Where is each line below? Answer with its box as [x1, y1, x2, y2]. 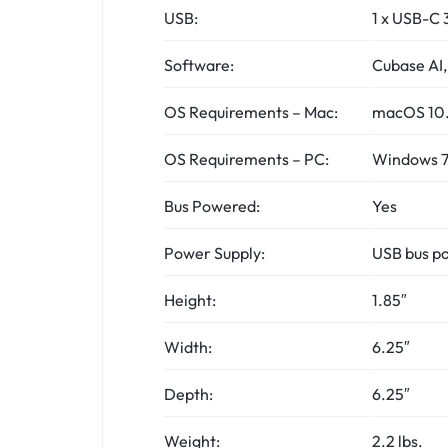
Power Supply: [164, 242, 265, 263]
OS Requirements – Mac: [164, 101, 338, 122]
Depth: [164, 383, 213, 404]
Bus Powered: [164, 195, 260, 216]
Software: [164, 54, 234, 75]
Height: [164, 289, 216, 310]
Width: [164, 336, 212, 357]
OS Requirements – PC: [164, 148, 329, 169]
